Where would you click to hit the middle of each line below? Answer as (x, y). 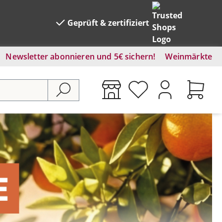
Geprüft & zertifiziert (108, 23)
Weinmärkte (189, 56)
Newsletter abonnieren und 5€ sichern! (81, 56)
